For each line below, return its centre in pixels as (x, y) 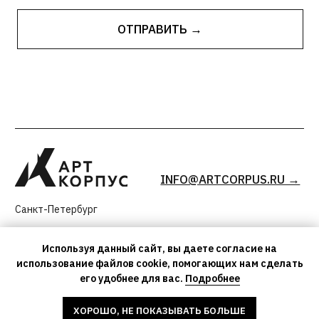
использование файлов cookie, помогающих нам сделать (159, 264)
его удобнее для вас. (132, 279)
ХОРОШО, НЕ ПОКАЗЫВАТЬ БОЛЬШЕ (159, 311)
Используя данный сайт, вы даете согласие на (159, 249)
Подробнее (212, 279)
